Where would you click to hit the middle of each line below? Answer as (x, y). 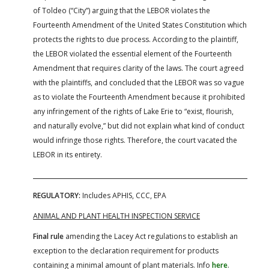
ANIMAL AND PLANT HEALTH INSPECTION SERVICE (116, 216)
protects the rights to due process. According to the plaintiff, (136, 39)
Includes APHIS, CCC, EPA (124, 195)
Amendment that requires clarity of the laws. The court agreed (138, 68)
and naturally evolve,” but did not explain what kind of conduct (139, 125)
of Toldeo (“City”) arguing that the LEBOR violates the (122, 10)
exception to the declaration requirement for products (126, 250)
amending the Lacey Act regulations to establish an (151, 236)
